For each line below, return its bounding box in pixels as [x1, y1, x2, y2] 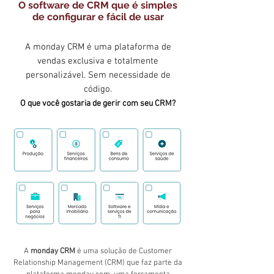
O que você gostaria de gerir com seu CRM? [20, 98, 176, 109]
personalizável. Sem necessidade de [25, 70, 171, 81]
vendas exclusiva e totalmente [37, 56, 158, 67]
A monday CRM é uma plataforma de [24, 42, 171, 53]
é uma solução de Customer [75, 246, 172, 257]
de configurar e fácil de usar [32, 11, 164, 23]
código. [84, 84, 112, 95]
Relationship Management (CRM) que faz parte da [13, 258, 182, 268]
